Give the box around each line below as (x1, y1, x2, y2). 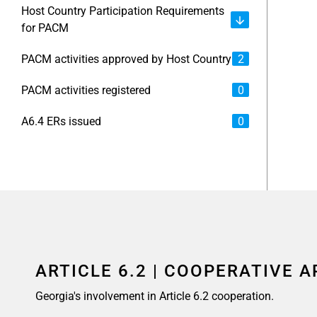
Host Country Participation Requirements (21, 4, 224, 18)
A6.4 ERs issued (21, 115, 101, 128)
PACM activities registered (21, 83, 151, 97)
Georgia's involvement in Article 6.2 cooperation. (35, 289, 275, 303)
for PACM (21, 21, 69, 35)
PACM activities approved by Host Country (21, 52, 231, 66)
